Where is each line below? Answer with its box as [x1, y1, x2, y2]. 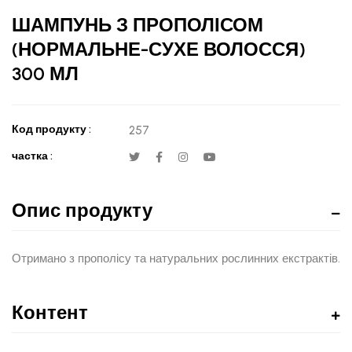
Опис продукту [12, 198, 152, 222]
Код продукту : [12, 122, 91, 136]
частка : [12, 148, 53, 163]
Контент [12, 300, 88, 324]
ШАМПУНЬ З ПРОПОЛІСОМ [12, 13, 263, 36]
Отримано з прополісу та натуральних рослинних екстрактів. [12, 251, 340, 266]
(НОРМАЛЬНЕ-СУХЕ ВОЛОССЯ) [12, 37, 306, 60]
